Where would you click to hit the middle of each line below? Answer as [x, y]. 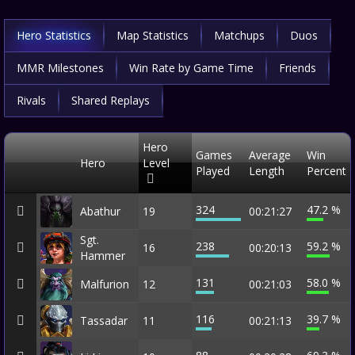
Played [213, 171]
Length [267, 171]
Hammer [103, 256]
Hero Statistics [54, 35]
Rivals [31, 100]
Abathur [100, 211]
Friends [298, 68]
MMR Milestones [60, 68]
